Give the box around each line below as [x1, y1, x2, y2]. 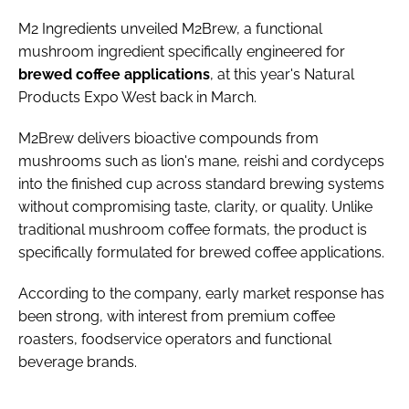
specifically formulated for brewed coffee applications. [18, 243, 384, 261]
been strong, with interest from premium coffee [18, 307, 335, 325]
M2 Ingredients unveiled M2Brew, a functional [18, 19, 322, 37]
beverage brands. [18, 352, 137, 371]
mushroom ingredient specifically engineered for [18, 42, 345, 60]
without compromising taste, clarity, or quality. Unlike [18, 197, 372, 215]
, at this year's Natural [210, 65, 354, 83]
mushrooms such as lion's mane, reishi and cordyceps [18, 152, 384, 170]
